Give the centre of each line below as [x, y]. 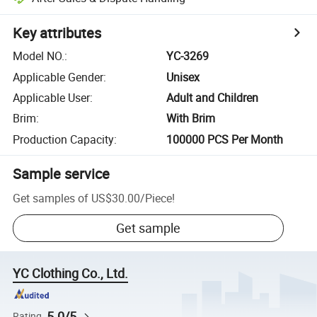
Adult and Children [213, 97]
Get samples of [51, 198]
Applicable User [52, 97]
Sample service [62, 173]
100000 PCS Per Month [225, 139]
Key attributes [57, 33]
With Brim [191, 119]
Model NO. [39, 56]
